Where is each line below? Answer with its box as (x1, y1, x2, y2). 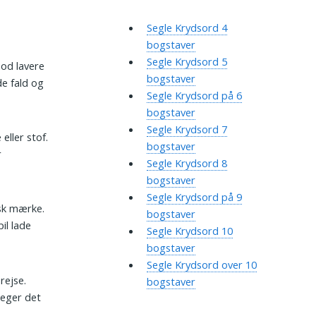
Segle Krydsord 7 (146, 122, 227, 137)
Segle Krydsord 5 (146, 54, 227, 69)
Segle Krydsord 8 (146, 156, 227, 171)
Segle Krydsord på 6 (146, 88, 242, 103)
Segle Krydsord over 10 (146, 257, 257, 272)
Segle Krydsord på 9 (146, 190, 242, 205)
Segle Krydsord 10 (146, 224, 233, 238)
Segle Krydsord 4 (146, 20, 227, 35)
